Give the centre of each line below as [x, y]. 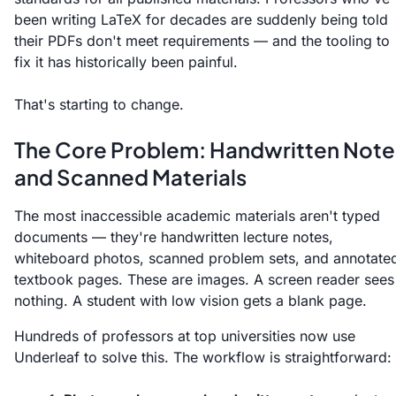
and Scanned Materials [130, 177]
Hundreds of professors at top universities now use [185, 336]
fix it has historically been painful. [126, 62]
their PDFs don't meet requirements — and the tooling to [202, 41]
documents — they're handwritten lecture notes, [174, 237]
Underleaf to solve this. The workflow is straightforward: [203, 358]
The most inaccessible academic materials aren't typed [197, 216]
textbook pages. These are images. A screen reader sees [204, 280]
